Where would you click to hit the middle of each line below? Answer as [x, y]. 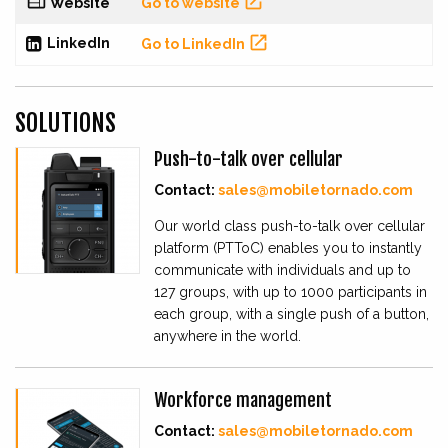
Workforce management [243, 400]
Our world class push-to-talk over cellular [289, 226]
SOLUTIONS [65, 123]
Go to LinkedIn [194, 43]
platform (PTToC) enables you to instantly [288, 248]
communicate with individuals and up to [282, 270]
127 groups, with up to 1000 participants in [290, 292]
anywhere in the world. [227, 336]
